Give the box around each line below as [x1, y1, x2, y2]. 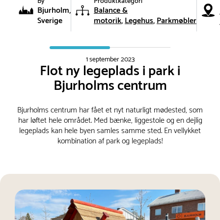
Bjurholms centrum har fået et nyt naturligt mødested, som [17, 103, 203, 117]
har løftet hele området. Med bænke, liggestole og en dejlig [18, 113, 202, 127]
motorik [94, 14, 121, 27]
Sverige [37, 14, 62, 27]
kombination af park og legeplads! [57, 134, 163, 148]
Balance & [94, 3, 128, 17]
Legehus [125, 14, 153, 27]
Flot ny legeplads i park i [40, 59, 180, 82]
